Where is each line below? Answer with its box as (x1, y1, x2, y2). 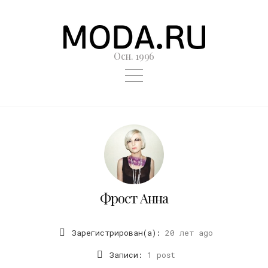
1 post (142, 249, 175, 260)
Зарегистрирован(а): (71, 227, 160, 238)
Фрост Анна (99, 188, 169, 207)
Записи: (109, 249, 142, 260)
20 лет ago (160, 227, 213, 238)
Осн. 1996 (113, 50, 155, 62)
